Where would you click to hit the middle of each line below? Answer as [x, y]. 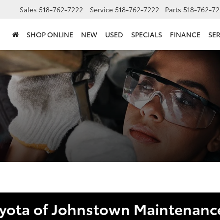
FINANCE [185, 35]
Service [101, 10]
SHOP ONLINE [50, 35]
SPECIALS [147, 35]
